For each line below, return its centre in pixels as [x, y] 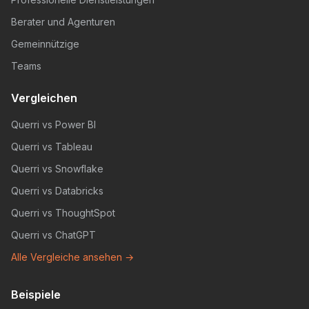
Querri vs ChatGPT [53, 235]
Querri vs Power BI [53, 124]
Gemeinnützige [45, 43]
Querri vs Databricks [57, 190]
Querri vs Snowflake [57, 168]
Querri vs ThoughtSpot [63, 212]
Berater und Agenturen [63, 21]
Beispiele [36, 294]
